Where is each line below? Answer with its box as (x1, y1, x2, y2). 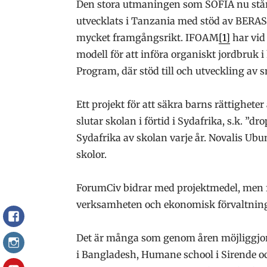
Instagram (13, 239, 62, 252)
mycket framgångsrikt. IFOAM (76, 31, 219, 44)
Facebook (13, 213, 56, 225)
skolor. (76, 148, 107, 160)
